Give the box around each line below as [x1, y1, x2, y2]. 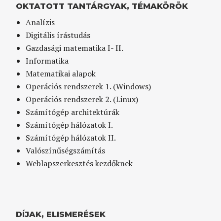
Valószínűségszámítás [26, 145, 106, 156]
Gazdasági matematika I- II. [26, 42, 124, 53]
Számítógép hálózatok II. [26, 132, 116, 143]
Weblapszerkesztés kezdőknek [26, 157, 133, 169]
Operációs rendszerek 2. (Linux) [26, 93, 139, 105]
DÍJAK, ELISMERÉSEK [16, 209, 106, 219]
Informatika [26, 55, 69, 66]
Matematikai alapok [26, 68, 96, 79]
